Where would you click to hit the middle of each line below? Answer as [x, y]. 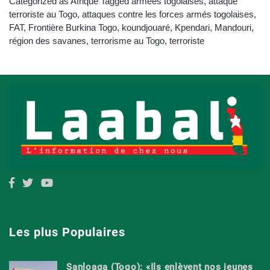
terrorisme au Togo [128, 40]
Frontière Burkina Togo [73, 27]
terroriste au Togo [43, 14]
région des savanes [48, 40]
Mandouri [233, 27]
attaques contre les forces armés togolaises [168, 14]
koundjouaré [146, 27]
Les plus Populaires [67, 232]
